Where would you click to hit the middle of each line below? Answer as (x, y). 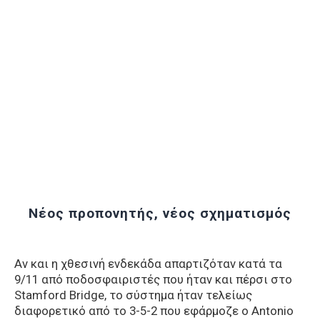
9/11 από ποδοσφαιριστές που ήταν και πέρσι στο (153, 280)
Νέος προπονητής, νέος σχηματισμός (160, 213)
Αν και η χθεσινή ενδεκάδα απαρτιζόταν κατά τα (148, 264)
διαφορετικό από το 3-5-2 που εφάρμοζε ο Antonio (154, 311)
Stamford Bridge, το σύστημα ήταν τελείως (133, 295)
